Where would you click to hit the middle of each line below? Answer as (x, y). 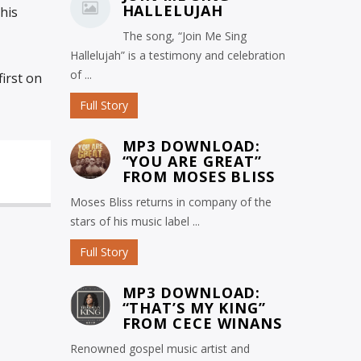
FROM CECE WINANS (202, 323)
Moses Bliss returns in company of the (170, 201)
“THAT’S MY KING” (194, 307)
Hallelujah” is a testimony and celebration (177, 55)
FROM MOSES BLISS (198, 176)
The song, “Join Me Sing (184, 35)
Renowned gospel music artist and (160, 348)
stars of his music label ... (135, 221)
